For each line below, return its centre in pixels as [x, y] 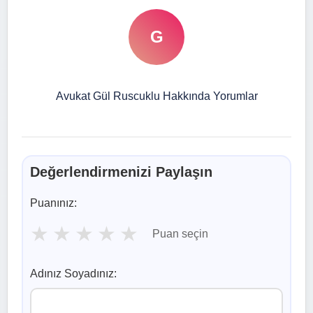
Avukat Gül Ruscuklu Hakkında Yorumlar [156, 96]
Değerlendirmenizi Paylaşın [121, 172]
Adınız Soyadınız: [73, 273]
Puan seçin [180, 234]
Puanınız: [53, 203]
